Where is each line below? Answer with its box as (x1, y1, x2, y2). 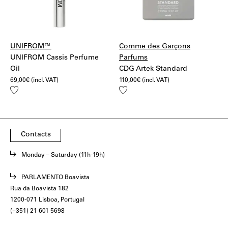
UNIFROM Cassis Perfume (10, 54, 99, 62)
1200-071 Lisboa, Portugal (10, 197, 84, 203)
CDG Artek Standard (119, 66, 187, 73)
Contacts (20, 131, 51, 138)
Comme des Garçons (119, 43, 190, 50)
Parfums (119, 54, 148, 62)
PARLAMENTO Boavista (21, 175, 90, 181)
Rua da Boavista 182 (10, 186, 69, 192)
